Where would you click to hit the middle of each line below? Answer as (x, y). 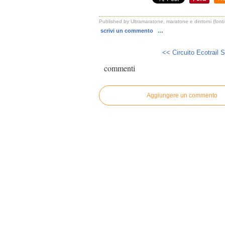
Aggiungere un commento (182, 96)
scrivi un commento (128, 31)
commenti (120, 68)
